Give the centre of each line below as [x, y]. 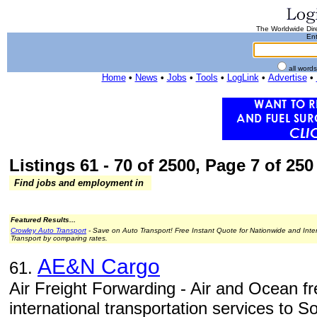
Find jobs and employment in [79, 183]
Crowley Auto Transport [48, 230]
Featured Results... [43, 220]
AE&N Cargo [99, 266]
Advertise [287, 77]
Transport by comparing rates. [59, 238]
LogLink [243, 77]
